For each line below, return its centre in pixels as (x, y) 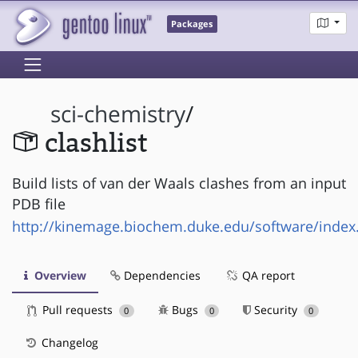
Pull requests (78, 309)
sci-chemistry (118, 114)
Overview (59, 275)
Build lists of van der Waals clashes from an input (179, 183)
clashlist (96, 144)
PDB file (39, 203)
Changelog (68, 342)
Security (276, 309)
